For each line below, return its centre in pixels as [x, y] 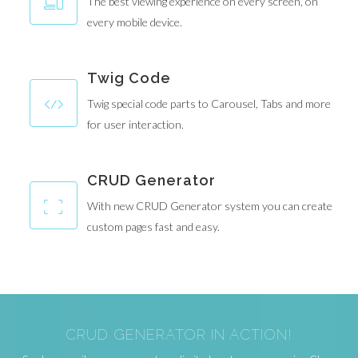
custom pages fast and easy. [153, 227]
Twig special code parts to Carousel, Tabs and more [209, 103]
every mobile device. [135, 22]
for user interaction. [135, 124]
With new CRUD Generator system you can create [210, 206]
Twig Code [129, 78]
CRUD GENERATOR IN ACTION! [179, 334]
